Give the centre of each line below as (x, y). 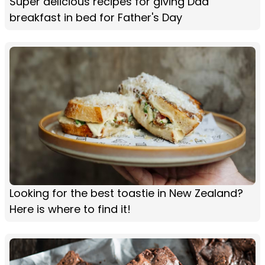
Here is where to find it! (70, 209)
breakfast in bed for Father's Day (96, 17)
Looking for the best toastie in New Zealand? (126, 193)
